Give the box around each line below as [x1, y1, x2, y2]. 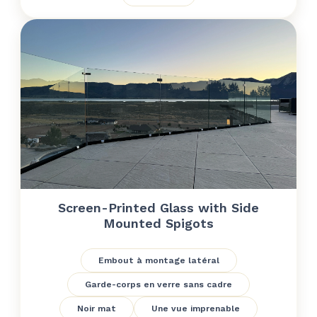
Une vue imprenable [151, 304, 240, 313]
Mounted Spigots [103, 216, 214, 231]
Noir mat [77, 304, 116, 313]
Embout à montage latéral [98, 255, 219, 265]
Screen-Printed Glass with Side [58, 200, 259, 215]
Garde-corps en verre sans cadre [85, 279, 232, 289]
